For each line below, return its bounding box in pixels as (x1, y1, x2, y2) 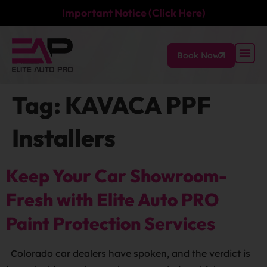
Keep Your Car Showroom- (6, 164, 227, 187)
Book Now (177, 49, 219, 61)
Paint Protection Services (6, 212, 215, 235)
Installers (12, 123, 116, 153)
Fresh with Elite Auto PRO (6, 188, 219, 211)
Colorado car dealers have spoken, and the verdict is (6, 247, 250, 259)
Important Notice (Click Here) (61, 6, 206, 20)
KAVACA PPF (65, 90, 211, 120)
